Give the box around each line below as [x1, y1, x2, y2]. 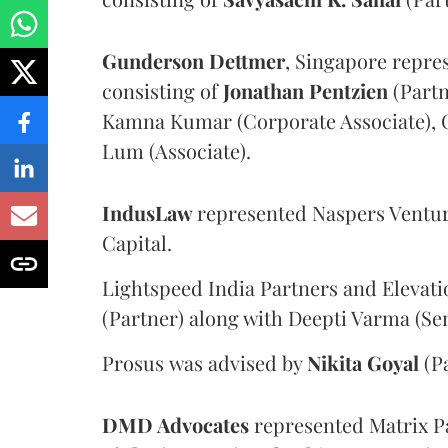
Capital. [102, 229, 172, 256]
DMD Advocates [102, 411, 254, 438]
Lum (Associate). [102, 137, 251, 164]
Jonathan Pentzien [223, 77, 388, 104]
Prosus [102, 349, 164, 376]
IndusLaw [102, 199, 197, 226]
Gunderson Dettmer [102, 47, 285, 74]
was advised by [169, 349, 307, 376]
